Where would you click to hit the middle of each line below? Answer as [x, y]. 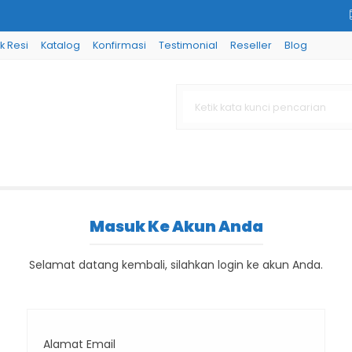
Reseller [251, 45]
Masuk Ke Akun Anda [176, 226]
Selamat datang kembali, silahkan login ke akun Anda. [176, 265]
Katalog [60, 45]
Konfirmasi [119, 45]
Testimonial [188, 45]
